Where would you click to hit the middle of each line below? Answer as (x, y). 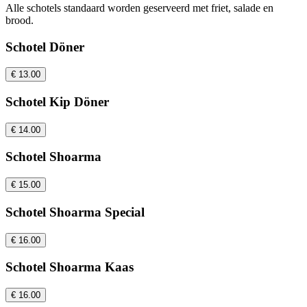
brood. (20, 20)
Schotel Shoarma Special (75, 212)
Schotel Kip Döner (57, 102)
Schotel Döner (45, 47)
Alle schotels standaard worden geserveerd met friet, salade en (139, 8)
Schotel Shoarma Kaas (70, 267)
